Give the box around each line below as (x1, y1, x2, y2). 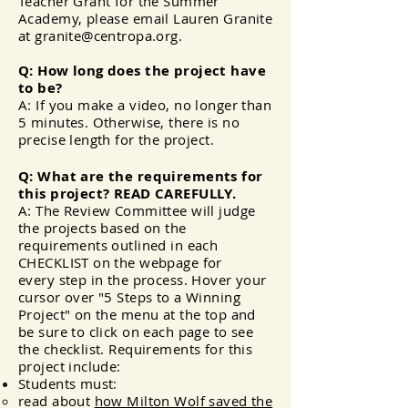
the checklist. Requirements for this (18, 340, 253, 358)
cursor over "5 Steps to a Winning (18, 288, 240, 306)
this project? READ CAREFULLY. (18, 184, 237, 203)
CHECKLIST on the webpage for (18, 253, 222, 271)
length (69, 130, 111, 148)
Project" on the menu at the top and (18, 305, 256, 323)
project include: (18, 357, 121, 375)
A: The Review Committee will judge (18, 201, 256, 219)
